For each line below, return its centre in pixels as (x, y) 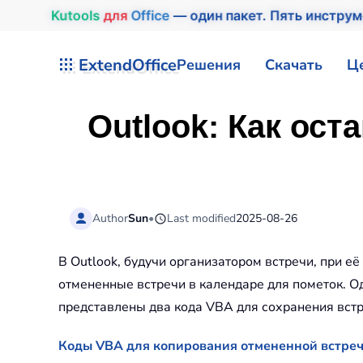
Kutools (82, 15)
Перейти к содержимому (111, 46)
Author (111, 218)
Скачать (294, 64)
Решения (209, 64)
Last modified (202, 218)
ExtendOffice (128, 65)
